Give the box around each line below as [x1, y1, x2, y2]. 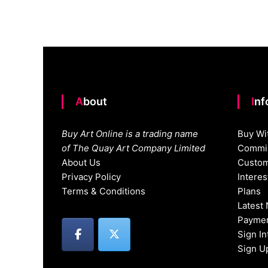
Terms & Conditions [62, 185, 146, 197]
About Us [62, 157, 101, 169]
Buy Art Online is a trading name [62, 128, 199, 140]
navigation [178, 4, 266, 26]
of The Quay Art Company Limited [62, 142, 206, 154]
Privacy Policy [62, 171, 121, 183]
